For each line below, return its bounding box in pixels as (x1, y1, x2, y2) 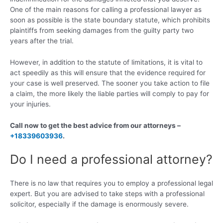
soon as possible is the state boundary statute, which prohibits (10, 15, 210, 24)
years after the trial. (10, 36, 74, 45)
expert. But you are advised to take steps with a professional (10, 190, 205, 198)
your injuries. (10, 100, 51, 108)
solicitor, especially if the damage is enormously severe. (10, 200, 189, 209)
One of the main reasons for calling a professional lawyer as (10, 5, 202, 13)
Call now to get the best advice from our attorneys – (10, 121, 181, 129)
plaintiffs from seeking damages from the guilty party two (10, 26, 194, 34)
